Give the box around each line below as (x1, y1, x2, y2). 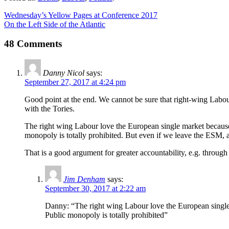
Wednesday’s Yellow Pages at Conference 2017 (4, 10, 157, 19)
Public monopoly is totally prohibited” (45, 211, 168, 220)
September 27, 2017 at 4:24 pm (25, 78, 126, 87)
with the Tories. (25, 104, 75, 113)
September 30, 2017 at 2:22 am (45, 184, 146, 193)
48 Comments (4, 38, 62, 50)
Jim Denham (63, 175, 105, 184)
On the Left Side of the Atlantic (4, 19, 105, 29)
